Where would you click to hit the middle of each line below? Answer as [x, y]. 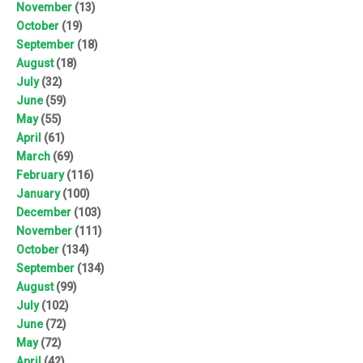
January [38, 193]
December [44, 212]
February [40, 175]
